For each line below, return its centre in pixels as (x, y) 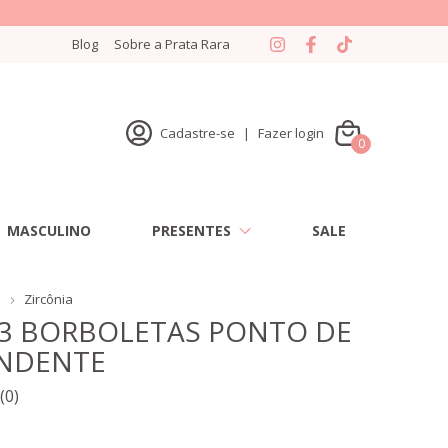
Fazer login (290, 132)
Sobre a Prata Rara (172, 44)
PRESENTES (191, 230)
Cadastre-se (197, 132)
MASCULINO (48, 230)
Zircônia (48, 298)
